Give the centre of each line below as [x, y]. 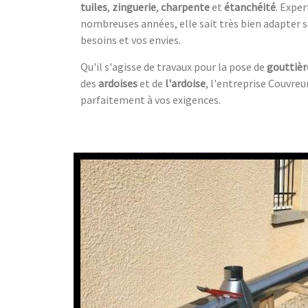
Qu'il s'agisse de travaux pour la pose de [174, 66]
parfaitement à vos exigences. [151, 99]
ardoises [118, 83]
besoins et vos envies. [131, 40]
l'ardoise [185, 83]
